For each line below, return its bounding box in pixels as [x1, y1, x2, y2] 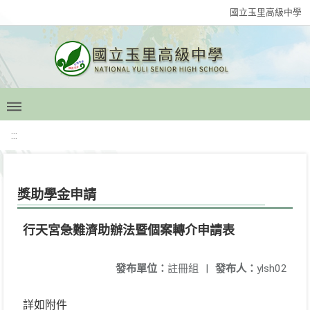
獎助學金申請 [17, 187, 96, 203]
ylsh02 [257, 262, 287, 275]
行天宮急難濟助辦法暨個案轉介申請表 [23, 223, 235, 237]
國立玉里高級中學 [230, 7, 302, 17]
